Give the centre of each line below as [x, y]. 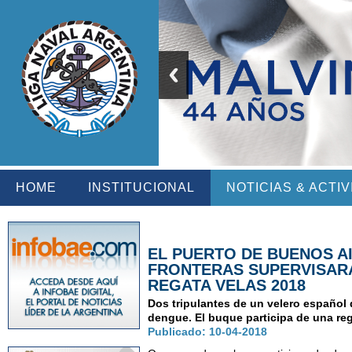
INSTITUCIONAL [141, 188]
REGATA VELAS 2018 [227, 286]
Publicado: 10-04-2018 [208, 332]
